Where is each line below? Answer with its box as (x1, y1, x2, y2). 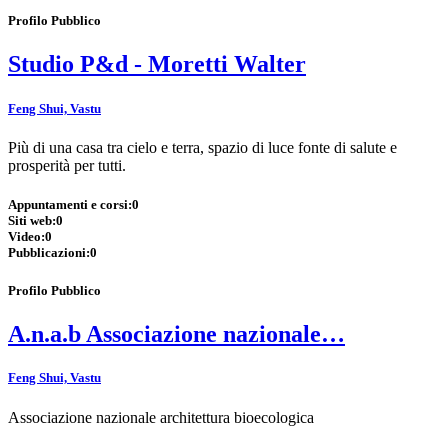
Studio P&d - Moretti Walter (8, 51, 306, 78)
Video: (8, 228, 45, 244)
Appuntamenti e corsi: (8, 196, 132, 212)
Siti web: (8, 212, 56, 228)
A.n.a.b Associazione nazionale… (8, 321, 345, 348)
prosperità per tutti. (8, 156, 126, 174)
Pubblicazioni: (8, 244, 90, 260)
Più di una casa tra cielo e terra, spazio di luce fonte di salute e (8, 138, 397, 156)
